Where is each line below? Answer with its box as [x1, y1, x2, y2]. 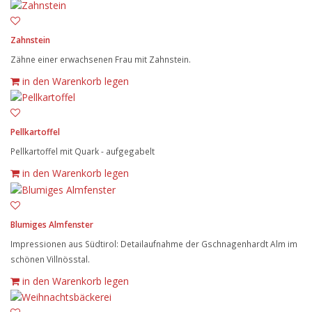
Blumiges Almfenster [10, 218, 93, 231]
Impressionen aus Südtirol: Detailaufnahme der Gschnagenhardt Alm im [10, 237, 297, 249]
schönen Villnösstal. [10, 253, 90, 265]
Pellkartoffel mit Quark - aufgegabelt [10, 146, 155, 157]
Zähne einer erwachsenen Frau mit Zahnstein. [10, 54, 191, 65]
